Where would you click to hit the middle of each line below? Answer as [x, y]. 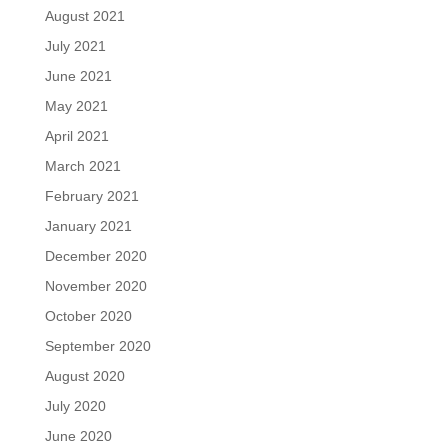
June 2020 [78, 436]
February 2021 [91, 196]
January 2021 [88, 226]
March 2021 [82, 166]
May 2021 [76, 106]
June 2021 [78, 76]
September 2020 [97, 346]
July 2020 [75, 406]
